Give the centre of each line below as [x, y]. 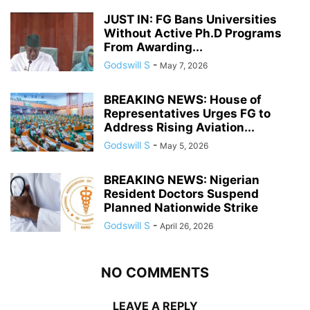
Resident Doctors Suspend [181, 193]
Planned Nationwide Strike [181, 207]
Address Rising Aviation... [179, 127]
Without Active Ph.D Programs [193, 33]
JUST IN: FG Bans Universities [190, 19]
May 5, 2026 [184, 145]
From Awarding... [153, 47]
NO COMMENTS [155, 272]
